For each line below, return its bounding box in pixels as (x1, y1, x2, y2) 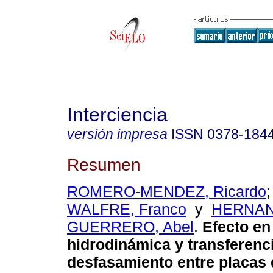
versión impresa (67, 126, 168, 142)
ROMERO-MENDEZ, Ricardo (67, 183, 266, 200)
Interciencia (67, 104, 168, 126)
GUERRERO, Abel (67, 218, 194, 236)
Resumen (67, 154, 141, 174)
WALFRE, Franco (67, 200, 186, 218)
